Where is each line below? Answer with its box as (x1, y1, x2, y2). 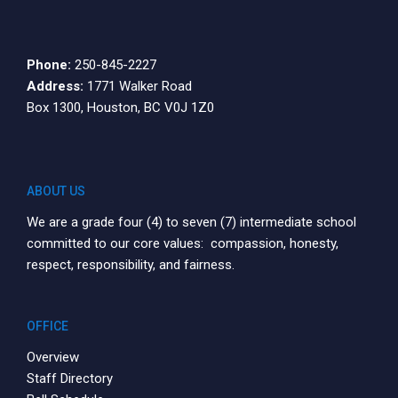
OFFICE (27, 319, 68, 333)
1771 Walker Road (87, 78, 192, 94)
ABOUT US (27, 184, 85, 198)
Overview (27, 349, 79, 365)
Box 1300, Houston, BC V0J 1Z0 (27, 99, 214, 115)
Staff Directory (27, 370, 113, 386)
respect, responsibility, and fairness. (27, 257, 235, 273)
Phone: (27, 57, 71, 73)
